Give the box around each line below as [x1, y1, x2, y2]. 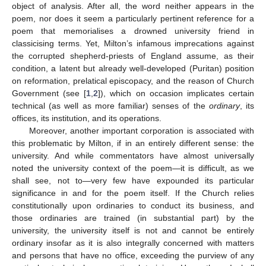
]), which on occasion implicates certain [98, 88, 255, 99]
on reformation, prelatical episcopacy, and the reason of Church [12, 76, 254, 86]
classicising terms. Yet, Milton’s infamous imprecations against [12, 39, 254, 49]
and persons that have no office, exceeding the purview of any [12, 251, 254, 261]
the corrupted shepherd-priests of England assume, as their [12, 51, 254, 61]
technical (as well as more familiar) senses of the [12, 101, 209, 111]
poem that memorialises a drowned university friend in [12, 26, 254, 36]
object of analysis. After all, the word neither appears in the [12, 1, 254, 11]
